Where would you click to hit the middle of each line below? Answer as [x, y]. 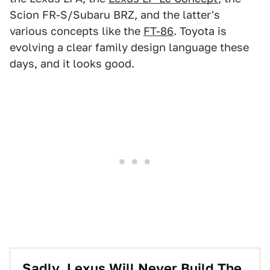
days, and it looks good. [72, 64]
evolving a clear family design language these [129, 47]
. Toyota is [200, 31]
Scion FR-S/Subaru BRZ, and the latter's [115, 15]
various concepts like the [77, 31]
